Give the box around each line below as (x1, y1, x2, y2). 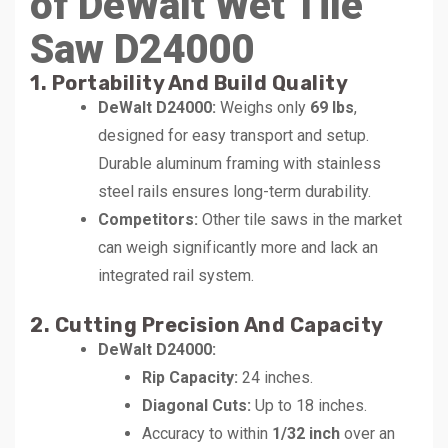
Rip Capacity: (142, 367, 238, 387)
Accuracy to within (142, 423, 272, 443)
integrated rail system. (98, 265, 254, 285)
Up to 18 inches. (251, 395, 367, 415)
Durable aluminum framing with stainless (98, 153, 381, 173)
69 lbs (310, 97, 354, 117)
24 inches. (238, 367, 313, 387)
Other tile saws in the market (198, 209, 402, 229)
